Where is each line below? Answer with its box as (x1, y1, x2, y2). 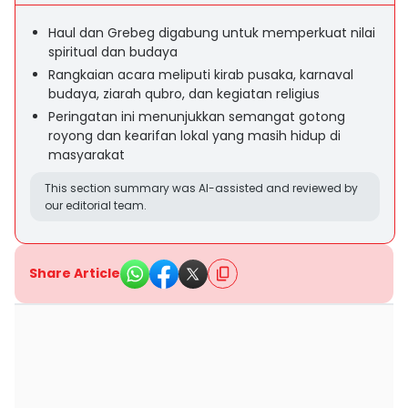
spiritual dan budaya (48, 43, 178, 61)
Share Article (29, 264, 120, 282)
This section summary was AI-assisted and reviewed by (45, 180, 358, 196)
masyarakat (48, 146, 125, 164)
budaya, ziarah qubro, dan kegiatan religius (48, 85, 320, 103)
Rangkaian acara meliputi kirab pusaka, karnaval (48, 66, 353, 84)
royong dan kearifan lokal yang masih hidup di (48, 127, 341, 145)
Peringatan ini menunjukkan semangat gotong (48, 107, 345, 126)
